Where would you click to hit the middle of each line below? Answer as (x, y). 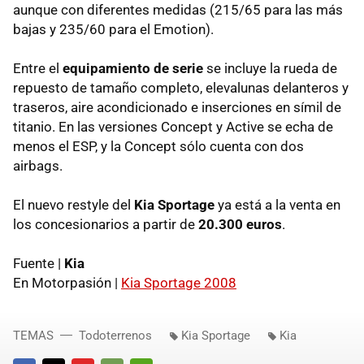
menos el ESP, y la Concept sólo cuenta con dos (158, 146)
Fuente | (39, 263)
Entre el (38, 68)
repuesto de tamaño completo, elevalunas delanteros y (181, 87)
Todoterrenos (115, 335)
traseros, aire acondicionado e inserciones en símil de (177, 107)
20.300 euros (240, 224)
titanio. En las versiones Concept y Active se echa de (173, 126)
